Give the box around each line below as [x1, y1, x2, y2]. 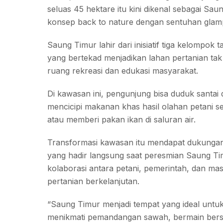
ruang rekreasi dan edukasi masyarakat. [47, 66, 198, 76]
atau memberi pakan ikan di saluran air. [47, 114, 196, 124]
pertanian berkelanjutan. [47, 176, 139, 186]
